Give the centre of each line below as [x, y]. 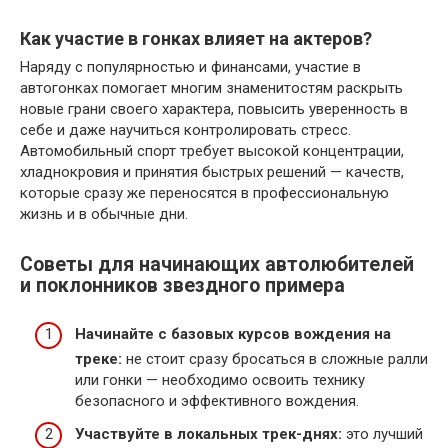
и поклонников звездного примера [182, 286]
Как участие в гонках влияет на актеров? [196, 38]
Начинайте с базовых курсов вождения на [233, 333]
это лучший [382, 434]
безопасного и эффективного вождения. [217, 400]
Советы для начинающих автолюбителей [217, 265]
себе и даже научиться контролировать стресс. [185, 130]
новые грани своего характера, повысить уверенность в [214, 109]
